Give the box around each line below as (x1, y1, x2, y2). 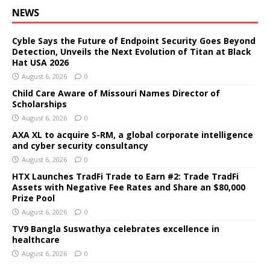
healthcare (12, 233, 60, 245)
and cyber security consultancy (12, 139, 148, 151)
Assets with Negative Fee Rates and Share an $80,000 (12, 181, 245, 193)
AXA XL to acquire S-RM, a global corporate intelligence (12, 128, 253, 140)
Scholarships (12, 98, 67, 110)
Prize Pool (12, 192, 55, 204)
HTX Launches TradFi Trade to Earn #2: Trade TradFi (12, 170, 239, 182)
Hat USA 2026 (12, 56, 69, 68)
